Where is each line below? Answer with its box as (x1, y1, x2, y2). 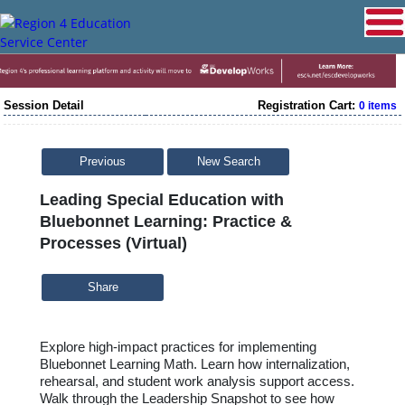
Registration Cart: (258, 98, 359, 112)
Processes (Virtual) (40, 233, 187, 252)
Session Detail (4, 98, 84, 112)
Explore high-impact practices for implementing (40, 339, 316, 354)
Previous (80, 155, 126, 168)
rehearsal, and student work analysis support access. (40, 373, 354, 389)
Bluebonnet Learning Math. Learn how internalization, (40, 356, 350, 372)
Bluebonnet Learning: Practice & (40, 212, 292, 231)
